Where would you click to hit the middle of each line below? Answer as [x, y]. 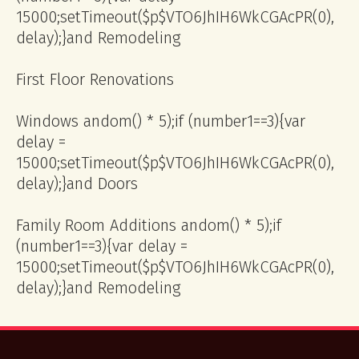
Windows [50, 121]
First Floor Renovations [95, 79]
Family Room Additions [99, 225]
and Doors [102, 184]
